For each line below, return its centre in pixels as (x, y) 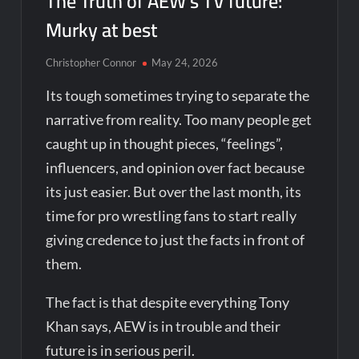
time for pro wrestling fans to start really (171, 215)
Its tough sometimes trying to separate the (178, 95)
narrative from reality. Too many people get (179, 119)
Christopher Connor (91, 62)
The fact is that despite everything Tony (168, 302)
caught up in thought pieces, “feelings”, (165, 143)
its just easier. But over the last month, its (174, 191)
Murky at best (102, 30)
